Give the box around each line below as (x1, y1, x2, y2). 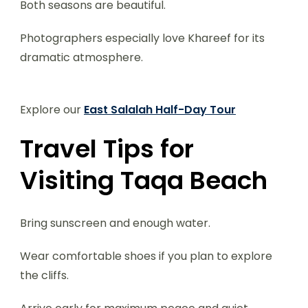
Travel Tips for (20, 131, 194, 167)
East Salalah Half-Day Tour (84, 102, 236, 118)
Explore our (20, 102, 84, 118)
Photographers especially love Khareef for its (20, 30, 265, 47)
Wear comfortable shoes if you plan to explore (20, 248, 272, 265)
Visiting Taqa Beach (20, 163, 267, 199)
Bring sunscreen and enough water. (20, 215, 210, 232)
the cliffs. (20, 267, 69, 284)
